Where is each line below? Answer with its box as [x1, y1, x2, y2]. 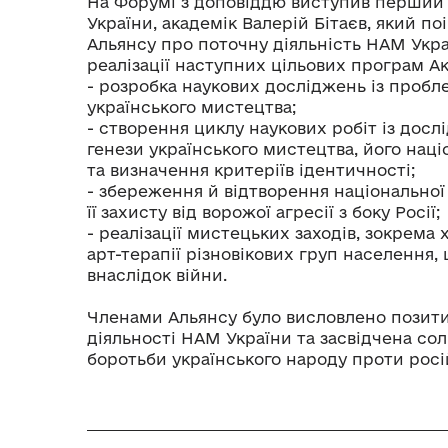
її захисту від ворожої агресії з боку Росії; [87, 202, 440, 221]
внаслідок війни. [87, 265, 227, 284]
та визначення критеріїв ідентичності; [87, 160, 415, 179]
